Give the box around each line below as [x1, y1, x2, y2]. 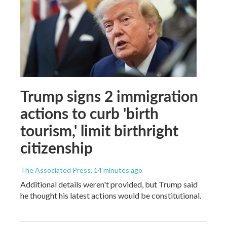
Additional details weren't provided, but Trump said [20, 179, 198, 189]
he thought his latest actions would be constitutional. [20, 190, 201, 200]
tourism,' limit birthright [20, 119, 178, 141]
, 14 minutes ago [91, 165, 142, 174]
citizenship [20, 136, 93, 158]
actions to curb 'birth [20, 102, 159, 124]
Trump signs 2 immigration [20, 85, 198, 106]
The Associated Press [20, 165, 91, 174]
